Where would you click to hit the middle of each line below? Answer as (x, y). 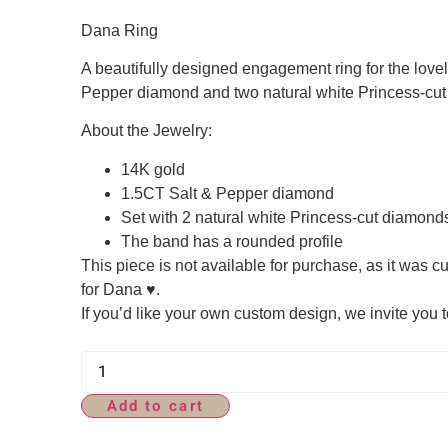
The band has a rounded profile (231, 241)
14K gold (152, 169)
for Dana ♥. (120, 289)
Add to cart (155, 405)
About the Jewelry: (146, 131)
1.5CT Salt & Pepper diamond (227, 193)
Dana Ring (119, 30)
